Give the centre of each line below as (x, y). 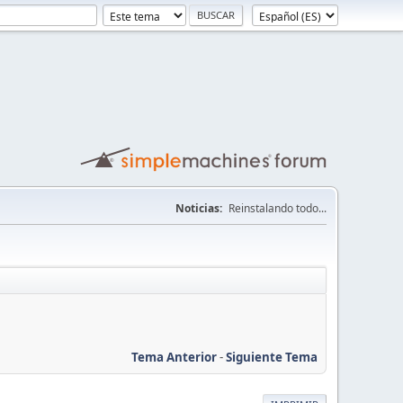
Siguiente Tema (272, 357)
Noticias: (199, 208)
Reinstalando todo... (278, 208)
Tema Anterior (174, 357)
